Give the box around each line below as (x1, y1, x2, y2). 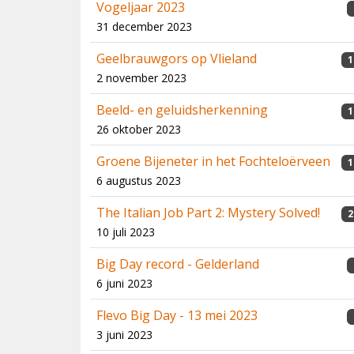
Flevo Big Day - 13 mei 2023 (96, 307, 258, 324)
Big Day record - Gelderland (96, 255, 259, 273)
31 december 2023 (96, 19, 192, 34)
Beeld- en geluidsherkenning (96, 101, 268, 119)
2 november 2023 (96, 70, 186, 85)
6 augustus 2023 (96, 173, 181, 188)
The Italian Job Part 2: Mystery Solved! (96, 204, 320, 221)
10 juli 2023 (96, 224, 155, 239)
